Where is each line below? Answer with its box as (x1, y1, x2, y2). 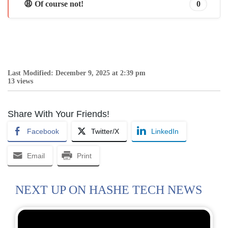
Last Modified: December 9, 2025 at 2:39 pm (8, 69, 146, 77)
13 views (8, 77, 33, 85)
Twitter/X (91, 127, 119, 136)
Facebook (27, 127, 59, 136)
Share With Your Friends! (8, 109, 109, 120)
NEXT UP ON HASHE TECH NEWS (15, 183, 202, 197)
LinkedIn (151, 127, 179, 136)
